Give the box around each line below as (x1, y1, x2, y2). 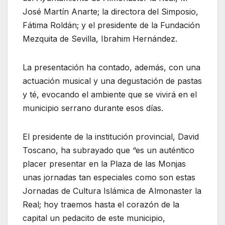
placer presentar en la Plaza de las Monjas (23, 159, 186, 169)
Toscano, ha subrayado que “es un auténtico (23, 145, 194, 156)
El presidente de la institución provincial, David (23, 132, 199, 142)
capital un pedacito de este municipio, (23, 213, 165, 223)
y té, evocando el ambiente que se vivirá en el (23, 89, 197, 100)
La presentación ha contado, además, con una (23, 62, 200, 73)
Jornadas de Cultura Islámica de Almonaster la (23, 186, 201, 196)
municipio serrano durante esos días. (23, 103, 163, 114)
